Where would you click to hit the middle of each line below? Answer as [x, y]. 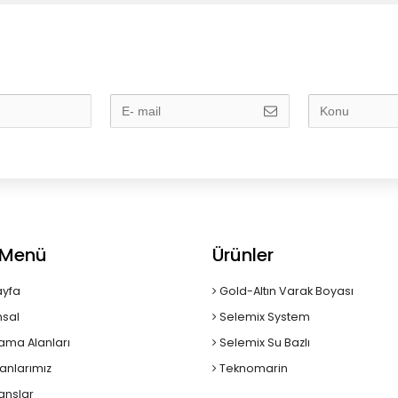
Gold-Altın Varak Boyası [285, 291]
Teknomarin [252, 368]
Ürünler [243, 255]
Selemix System [263, 317]
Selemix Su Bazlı [263, 342]
